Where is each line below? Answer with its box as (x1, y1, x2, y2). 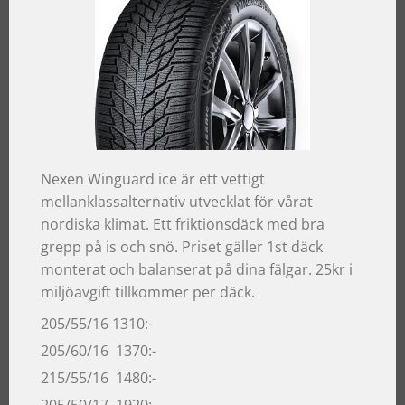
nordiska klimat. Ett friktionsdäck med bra (41, 213, 325, 234)
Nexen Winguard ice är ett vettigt (41, 168, 265, 189)
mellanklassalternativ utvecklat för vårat (41, 191, 313, 212)
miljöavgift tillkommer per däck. (41, 281, 255, 302)
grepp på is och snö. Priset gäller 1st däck (41, 236, 323, 257)
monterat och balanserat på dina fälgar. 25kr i (41, 259, 353, 279)
